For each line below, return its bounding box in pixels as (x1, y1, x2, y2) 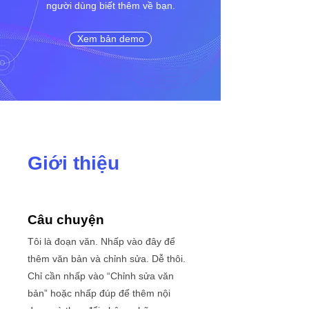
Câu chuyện (28, 212, 104, 227)
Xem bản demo (77, 33, 144, 44)
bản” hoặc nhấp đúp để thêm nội (28, 288, 170, 299)
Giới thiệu (28, 152, 119, 174)
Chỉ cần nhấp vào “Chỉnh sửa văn (28, 270, 174, 281)
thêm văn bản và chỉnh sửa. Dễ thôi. (28, 253, 186, 264)
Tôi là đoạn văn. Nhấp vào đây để (28, 236, 175, 247)
